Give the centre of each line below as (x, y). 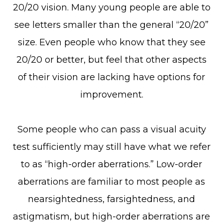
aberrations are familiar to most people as (111, 182)
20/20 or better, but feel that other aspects (111, 60)
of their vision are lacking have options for (111, 77)
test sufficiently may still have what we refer (111, 147)
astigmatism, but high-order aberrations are (111, 217)
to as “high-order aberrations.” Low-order (111, 164)
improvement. (111, 95)
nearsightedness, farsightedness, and (111, 199)
